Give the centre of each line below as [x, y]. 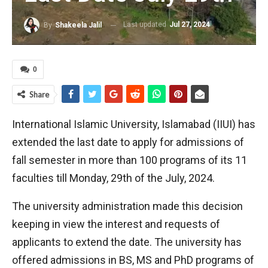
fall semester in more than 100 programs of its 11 [130, 160]
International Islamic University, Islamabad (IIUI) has [134, 124]
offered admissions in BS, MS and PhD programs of [133, 260]
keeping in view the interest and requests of [116, 224]
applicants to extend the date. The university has [127, 242]
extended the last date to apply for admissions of [128, 142]
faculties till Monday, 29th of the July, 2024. [113, 178]
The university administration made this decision [127, 206]
